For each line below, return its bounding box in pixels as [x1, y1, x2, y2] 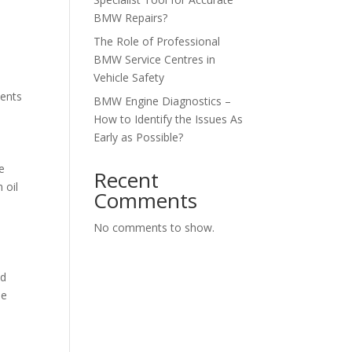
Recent [93, 166, 159, 194]
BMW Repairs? [93, 10, 168, 25]
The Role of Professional [93, 34, 221, 49]
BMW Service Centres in [93, 52, 216, 67]
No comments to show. [93, 220, 215, 235]
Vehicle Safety [93, 70, 165, 85]
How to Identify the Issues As [93, 112, 244, 126]
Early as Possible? [93, 130, 184, 145]
